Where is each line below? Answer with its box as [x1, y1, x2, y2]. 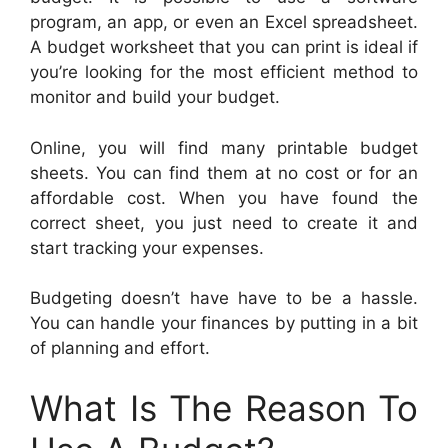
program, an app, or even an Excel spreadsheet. [30, 12, 418, 33]
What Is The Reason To [30, 386, 418, 429]
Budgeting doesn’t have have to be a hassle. [30, 288, 418, 309]
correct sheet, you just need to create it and [30, 212, 418, 233]
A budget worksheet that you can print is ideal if [30, 37, 418, 58]
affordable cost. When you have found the [30, 187, 418, 208]
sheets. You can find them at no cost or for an [30, 162, 418, 183]
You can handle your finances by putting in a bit [30, 313, 418, 334]
